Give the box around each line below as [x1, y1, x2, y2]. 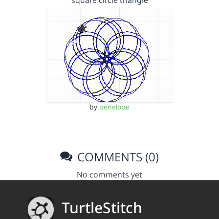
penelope [99, 102, 130, 111]
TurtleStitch [62, 197, 142, 218]
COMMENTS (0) [74, 148, 159, 165]
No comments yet [77, 169, 142, 180]
